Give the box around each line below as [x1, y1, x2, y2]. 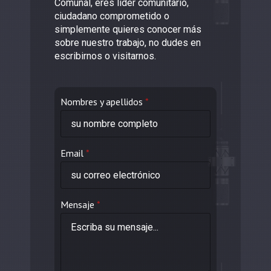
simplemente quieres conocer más [54, 23, 201, 35]
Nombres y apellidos [60, 95, 143, 108]
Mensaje [60, 198, 94, 211]
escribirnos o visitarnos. [54, 50, 156, 62]
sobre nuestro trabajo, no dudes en [54, 36, 201, 48]
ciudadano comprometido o [54, 10, 169, 22]
